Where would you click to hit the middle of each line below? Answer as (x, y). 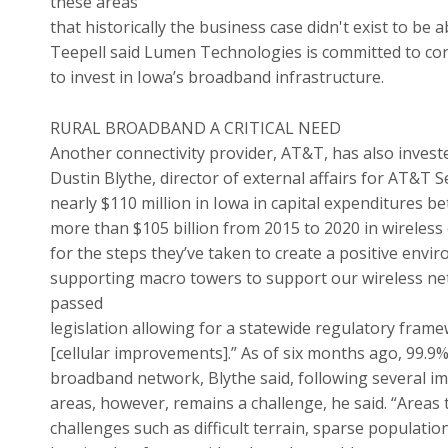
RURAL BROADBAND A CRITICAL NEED (195, 128)
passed (76, 303)
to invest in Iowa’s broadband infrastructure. (216, 77)
